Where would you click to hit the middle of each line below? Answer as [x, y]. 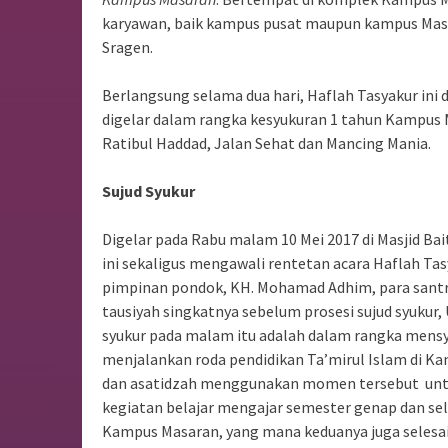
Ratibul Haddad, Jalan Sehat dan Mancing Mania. [266, 143]
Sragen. [127, 47]
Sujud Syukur [148, 191]
